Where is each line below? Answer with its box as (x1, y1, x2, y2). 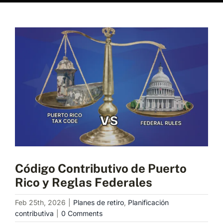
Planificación (128, 198, 169, 207)
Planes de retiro (73, 198, 124, 207)
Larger (14, 40, 39, 50)
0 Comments (61, 209, 103, 218)
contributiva (15, 209, 54, 218)
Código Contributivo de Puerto (15, 161, 187, 175)
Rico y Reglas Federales (15, 175, 152, 189)
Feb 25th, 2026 (15, 198, 66, 207)
